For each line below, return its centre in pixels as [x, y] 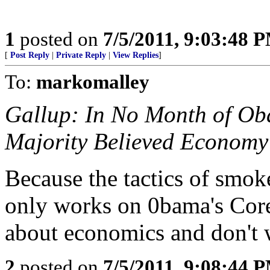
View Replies [136, 55]
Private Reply [81, 55]
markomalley [93, 82]
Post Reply [30, 55]
